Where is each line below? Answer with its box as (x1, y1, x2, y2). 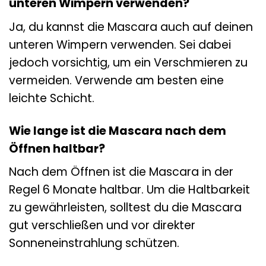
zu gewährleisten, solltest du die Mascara (9, 199, 242, 216)
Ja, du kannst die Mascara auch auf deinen (9, 18, 253, 35)
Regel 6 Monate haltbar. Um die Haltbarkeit (9, 182, 250, 198)
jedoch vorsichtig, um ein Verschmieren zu (9, 54, 248, 71)
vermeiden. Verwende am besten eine (9, 72, 224, 88)
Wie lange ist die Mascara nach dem (9, 122, 226, 139)
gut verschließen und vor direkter (9, 217, 195, 234)
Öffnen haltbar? (9, 140, 105, 157)
